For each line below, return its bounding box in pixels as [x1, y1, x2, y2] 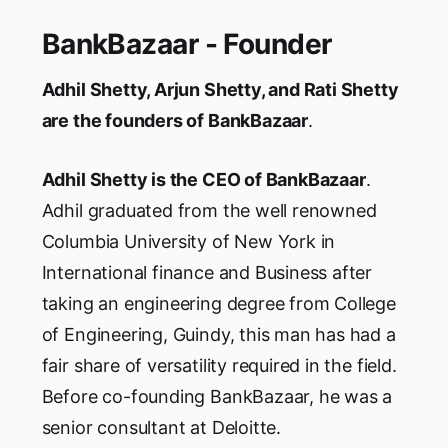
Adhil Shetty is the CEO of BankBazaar [41, 168, 366, 190]
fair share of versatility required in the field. [41, 354, 397, 376]
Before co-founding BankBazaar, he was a [41, 385, 393, 407]
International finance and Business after [41, 261, 373, 283]
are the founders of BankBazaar [41, 109, 308, 131]
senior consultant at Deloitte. [41, 416, 281, 438]
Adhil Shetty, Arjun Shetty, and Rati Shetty [41, 78, 399, 100]
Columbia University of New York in [41, 230, 336, 252]
